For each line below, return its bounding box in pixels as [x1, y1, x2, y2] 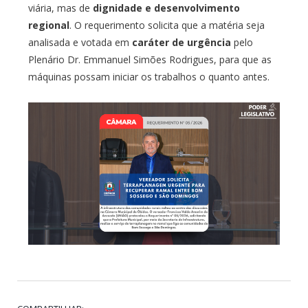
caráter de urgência [131, 35, 231, 49]
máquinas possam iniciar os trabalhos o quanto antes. [27, 69, 269, 83]
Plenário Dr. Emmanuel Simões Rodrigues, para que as [27, 52, 272, 66]
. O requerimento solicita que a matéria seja [69, 18, 265, 32]
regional [27, 18, 69, 32]
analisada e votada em [27, 35, 132, 49]
